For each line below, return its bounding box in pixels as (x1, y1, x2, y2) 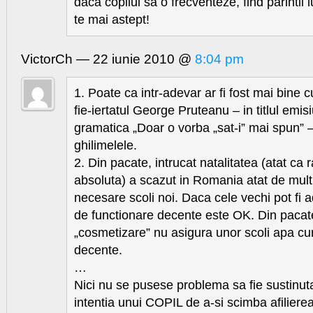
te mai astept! (74, 13, 150, 27)
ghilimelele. (74, 138, 137, 153)
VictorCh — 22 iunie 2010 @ (21, 52, 195, 67)
